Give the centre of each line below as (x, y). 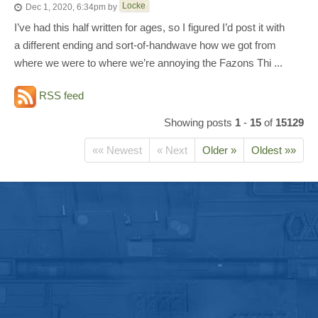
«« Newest (117, 150)
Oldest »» (274, 150)
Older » (219, 150)
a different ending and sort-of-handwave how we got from (145, 45)
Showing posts (199, 122)
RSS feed (60, 96)
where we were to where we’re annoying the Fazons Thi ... (148, 63)
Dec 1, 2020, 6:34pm (66, 7)
